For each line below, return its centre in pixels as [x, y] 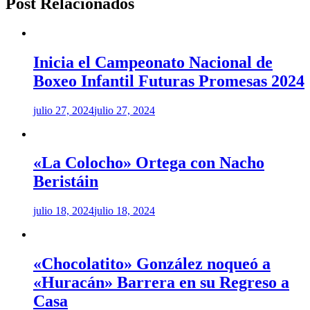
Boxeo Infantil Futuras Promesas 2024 [169, 81]
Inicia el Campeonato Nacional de [153, 62]
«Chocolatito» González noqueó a [152, 264]
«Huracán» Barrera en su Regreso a [161, 283]
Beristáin [66, 182]
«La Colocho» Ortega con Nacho [149, 163]
